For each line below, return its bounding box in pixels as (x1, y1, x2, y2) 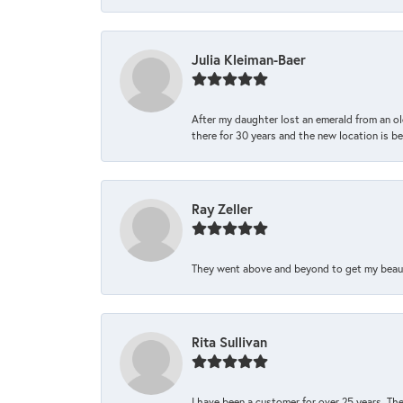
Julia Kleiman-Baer (192, 50, 306, 69)
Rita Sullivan (192, 333, 267, 352)
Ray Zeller (192, 200, 253, 219)
